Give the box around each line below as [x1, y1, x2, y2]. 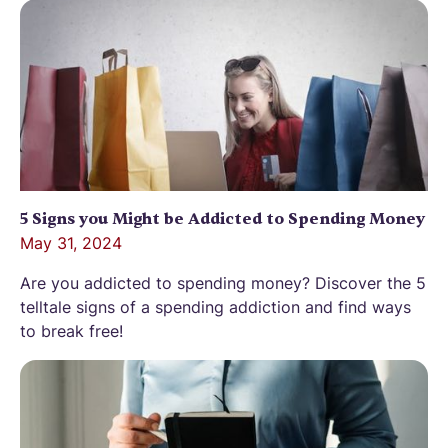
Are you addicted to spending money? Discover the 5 [20, 273, 426, 294]
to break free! [20, 321, 123, 342]
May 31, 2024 [20, 233, 122, 254]
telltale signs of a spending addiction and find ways [20, 297, 411, 318]
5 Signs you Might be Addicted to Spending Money [20, 209, 425, 230]
